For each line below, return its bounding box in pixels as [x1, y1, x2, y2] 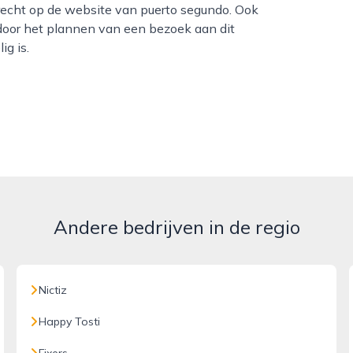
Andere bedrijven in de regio [53, 215, 300, 239]
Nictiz [39, 283, 68, 297]
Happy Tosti [39, 314, 101, 329]
